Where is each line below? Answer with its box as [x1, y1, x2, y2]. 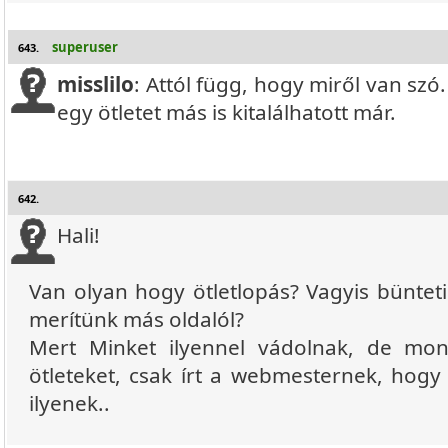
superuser [52, 38, 118, 56]
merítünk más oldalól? [29, 305, 244, 333]
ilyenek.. [29, 389, 110, 417]
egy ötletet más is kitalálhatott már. [57, 98, 396, 126]
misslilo [57, 70, 134, 98]
